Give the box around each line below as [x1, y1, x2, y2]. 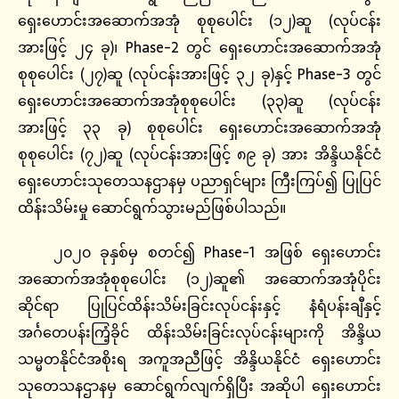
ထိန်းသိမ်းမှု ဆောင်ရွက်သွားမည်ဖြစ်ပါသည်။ [18, 196, 286, 220]
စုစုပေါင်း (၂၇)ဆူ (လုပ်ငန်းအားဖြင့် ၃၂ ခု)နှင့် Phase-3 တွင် [18, 62, 381, 86]
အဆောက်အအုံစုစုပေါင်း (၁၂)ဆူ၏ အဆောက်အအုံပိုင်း [18, 267, 381, 291]
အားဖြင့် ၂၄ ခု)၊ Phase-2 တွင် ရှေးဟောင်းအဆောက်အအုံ [18, 36, 381, 60]
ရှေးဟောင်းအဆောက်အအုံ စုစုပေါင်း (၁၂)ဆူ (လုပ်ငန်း [18, 9, 381, 33]
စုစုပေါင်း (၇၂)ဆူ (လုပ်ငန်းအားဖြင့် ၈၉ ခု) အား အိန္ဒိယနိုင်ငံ [18, 142, 381, 167]
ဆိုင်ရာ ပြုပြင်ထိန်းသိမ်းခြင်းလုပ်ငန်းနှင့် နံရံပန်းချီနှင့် [18, 294, 381, 318]
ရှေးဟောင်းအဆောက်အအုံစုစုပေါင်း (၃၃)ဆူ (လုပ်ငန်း [18, 89, 381, 113]
